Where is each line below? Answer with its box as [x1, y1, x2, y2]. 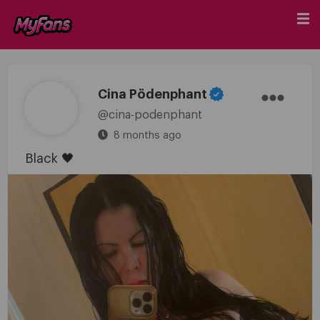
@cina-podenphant [97, 109, 202, 121]
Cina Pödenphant [97, 88, 207, 101]
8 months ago [110, 130, 181, 141]
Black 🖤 [25, 152, 74, 165]
